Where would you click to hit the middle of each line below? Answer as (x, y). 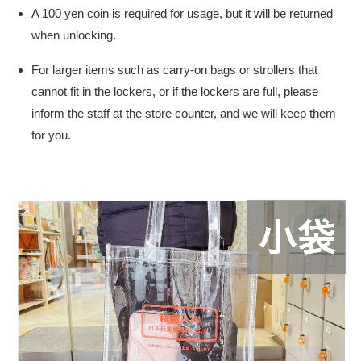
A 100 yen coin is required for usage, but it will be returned (182, 13)
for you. (51, 135)
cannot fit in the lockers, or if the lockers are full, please (175, 91)
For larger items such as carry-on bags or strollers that (174, 69)
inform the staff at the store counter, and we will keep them (184, 113)
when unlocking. (74, 35)
